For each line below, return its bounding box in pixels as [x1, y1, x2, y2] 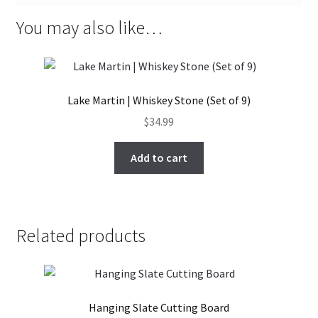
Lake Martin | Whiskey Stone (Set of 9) [67, 92, 251, 107]
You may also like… [16, 16, 163, 39]
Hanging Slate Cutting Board [89, 300, 229, 315]
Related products [16, 224, 146, 247]
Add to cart [131, 150, 187, 165]
